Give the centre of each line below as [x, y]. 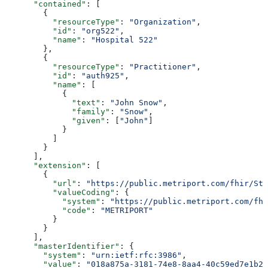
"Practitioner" [163, 66]
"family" [57, 111]
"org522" [100, 31]
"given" [55, 120]
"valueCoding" [60, 192]
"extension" [45, 165]
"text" [53, 102]
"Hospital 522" [124, 39]
